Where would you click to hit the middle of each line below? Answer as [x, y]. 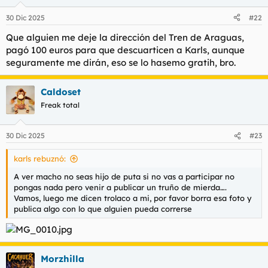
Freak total [60, 105]
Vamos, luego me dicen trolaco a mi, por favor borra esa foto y [133, 198]
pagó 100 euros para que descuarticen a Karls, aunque [125, 50]
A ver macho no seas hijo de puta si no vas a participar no [124, 177]
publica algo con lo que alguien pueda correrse [103, 209]
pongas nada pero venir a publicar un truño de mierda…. [120, 188]
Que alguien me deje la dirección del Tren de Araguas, [125, 37]
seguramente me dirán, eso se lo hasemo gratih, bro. [121, 62]
